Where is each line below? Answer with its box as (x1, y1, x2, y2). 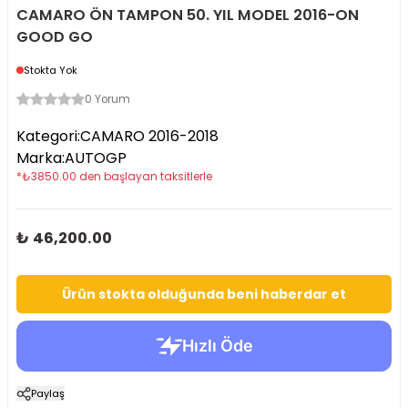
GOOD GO (16, 26, 93, 47)
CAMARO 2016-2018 (80, 126, 219, 147)
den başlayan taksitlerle (79, 169, 212, 184)
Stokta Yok (24, 63, 77, 77)
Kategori (16, 126, 77, 147)
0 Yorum (85, 92, 130, 107)
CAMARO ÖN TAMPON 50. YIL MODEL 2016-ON (16, 5, 359, 25)
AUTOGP (65, 148, 127, 168)
